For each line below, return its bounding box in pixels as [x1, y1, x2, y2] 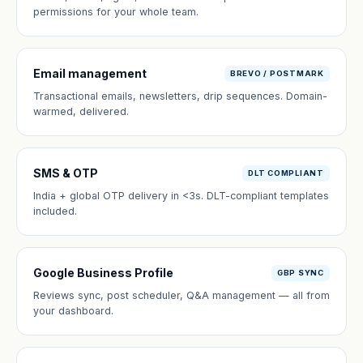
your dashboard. [33, 305, 113, 317]
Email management [33, 66, 147, 80]
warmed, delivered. [33, 105, 129, 117]
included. [33, 205, 77, 217]
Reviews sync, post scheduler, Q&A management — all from [33, 289, 330, 301]
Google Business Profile [33, 266, 173, 280]
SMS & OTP [33, 166, 98, 180]
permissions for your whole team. [33, 6, 199, 18]
